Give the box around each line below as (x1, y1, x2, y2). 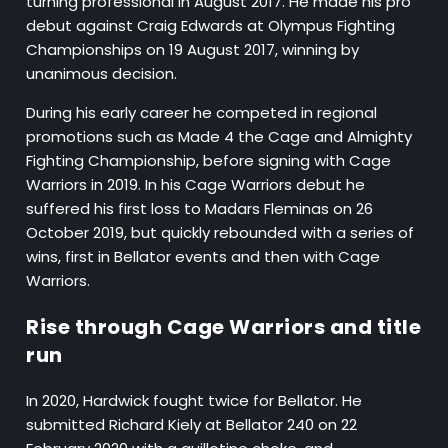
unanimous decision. (26, 63, 178, 85)
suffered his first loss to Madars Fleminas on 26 (26, 198, 374, 220)
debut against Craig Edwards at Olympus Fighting (26, 15, 396, 37)
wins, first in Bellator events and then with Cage (26, 246, 381, 268)
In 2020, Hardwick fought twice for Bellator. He (26, 390, 363, 412)
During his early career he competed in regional (26, 102, 378, 124)
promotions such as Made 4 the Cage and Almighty (26, 126, 413, 148)
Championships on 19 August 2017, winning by (26, 39, 360, 61)
